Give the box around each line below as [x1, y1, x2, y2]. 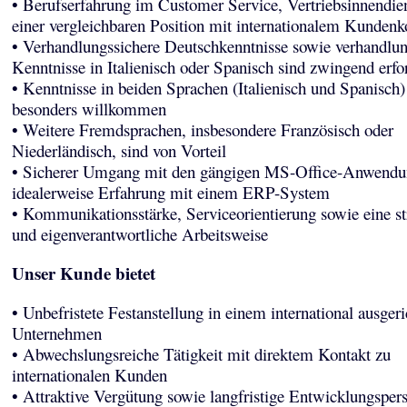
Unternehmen [11, 322, 102, 344]
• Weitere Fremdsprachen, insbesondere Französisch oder [11, 118, 393, 141]
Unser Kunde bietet [11, 261, 155, 285]
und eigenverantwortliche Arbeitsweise [11, 223, 268, 245]
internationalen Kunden [11, 363, 167, 386]
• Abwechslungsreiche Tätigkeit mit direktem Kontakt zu [11, 342, 391, 365]
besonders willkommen [11, 97, 166, 120]
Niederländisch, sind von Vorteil [11, 139, 226, 162]
